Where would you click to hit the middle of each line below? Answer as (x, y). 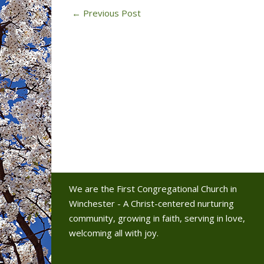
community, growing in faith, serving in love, (157, 218)
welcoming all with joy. (114, 232)
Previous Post (111, 13)
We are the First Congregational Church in (153, 188)
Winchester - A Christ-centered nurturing (151, 203)
